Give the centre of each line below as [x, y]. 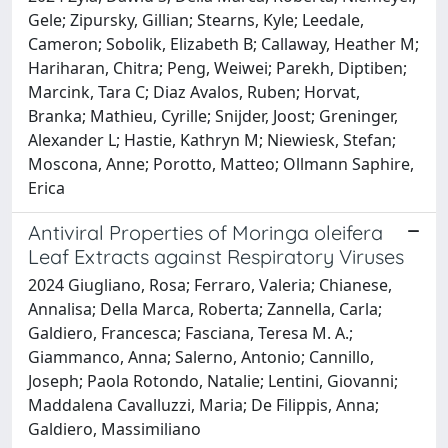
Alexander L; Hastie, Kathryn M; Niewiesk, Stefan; [212, 139]
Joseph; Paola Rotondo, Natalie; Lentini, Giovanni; [213, 380]
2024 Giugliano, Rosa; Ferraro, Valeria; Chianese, [210, 284]
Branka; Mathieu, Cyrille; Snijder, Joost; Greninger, [213, 115]
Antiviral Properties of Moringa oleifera [205, 232]
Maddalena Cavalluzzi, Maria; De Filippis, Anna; [203, 404]
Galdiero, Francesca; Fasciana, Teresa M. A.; [190, 332]
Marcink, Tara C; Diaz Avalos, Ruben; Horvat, [194, 91]
